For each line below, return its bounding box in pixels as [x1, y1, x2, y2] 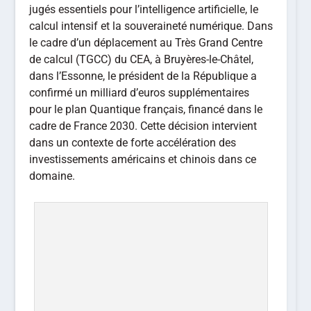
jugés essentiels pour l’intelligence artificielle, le [29, 2, 259, 16]
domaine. [29, 169, 76, 183]
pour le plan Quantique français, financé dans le [29, 102, 263, 116]
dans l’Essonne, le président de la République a [29, 69, 258, 83]
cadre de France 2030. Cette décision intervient [29, 119, 258, 133]
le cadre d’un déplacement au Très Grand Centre [29, 35, 263, 49]
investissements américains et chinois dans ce [29, 152, 257, 166]
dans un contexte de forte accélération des [29, 135, 237, 149]
